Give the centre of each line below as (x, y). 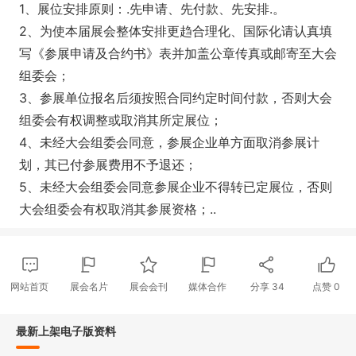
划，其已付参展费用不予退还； (108, 164)
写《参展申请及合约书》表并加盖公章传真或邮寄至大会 (178, 53)
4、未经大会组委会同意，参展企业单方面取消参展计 (169, 142)
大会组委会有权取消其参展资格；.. (118, 209)
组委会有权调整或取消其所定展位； (121, 120)
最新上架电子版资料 (66, 331)
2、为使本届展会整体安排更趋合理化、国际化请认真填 (176, 31)
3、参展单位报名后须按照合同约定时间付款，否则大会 (176, 97)
